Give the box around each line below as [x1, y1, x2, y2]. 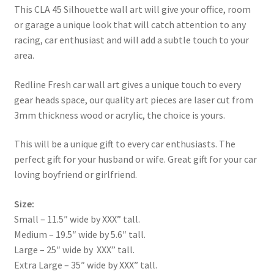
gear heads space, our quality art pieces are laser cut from [13, 93, 253, 106]
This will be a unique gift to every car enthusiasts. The [13, 138, 235, 150]
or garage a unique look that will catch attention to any [13, 18, 246, 31]
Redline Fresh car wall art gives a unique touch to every [13, 78, 241, 91]
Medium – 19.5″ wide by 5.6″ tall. [13, 228, 146, 240]
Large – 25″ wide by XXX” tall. [13, 243, 135, 256]
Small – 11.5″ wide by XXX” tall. [13, 212, 140, 225]
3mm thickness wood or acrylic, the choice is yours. [13, 108, 225, 121]
